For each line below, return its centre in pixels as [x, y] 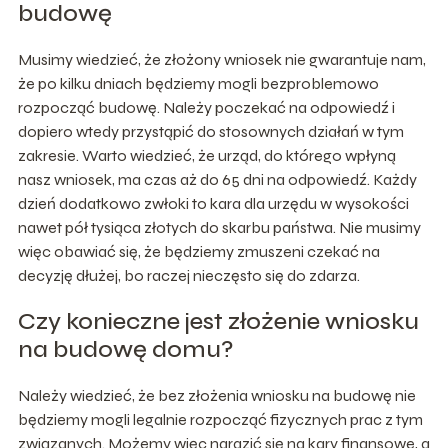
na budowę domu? [125, 349]
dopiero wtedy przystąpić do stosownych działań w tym [210, 131]
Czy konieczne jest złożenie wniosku [218, 321]
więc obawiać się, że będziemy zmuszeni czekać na [198, 251]
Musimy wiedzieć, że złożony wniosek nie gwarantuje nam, [221, 59]
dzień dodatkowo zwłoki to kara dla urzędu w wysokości [213, 203]
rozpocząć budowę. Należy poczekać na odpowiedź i [206, 107]
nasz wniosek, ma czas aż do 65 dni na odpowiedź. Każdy [217, 179]
